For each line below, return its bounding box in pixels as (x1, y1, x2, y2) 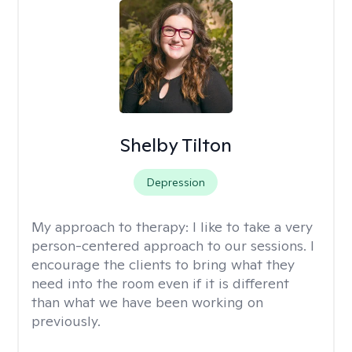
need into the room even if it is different (31, 274, 289, 292)
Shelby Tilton (119, 133, 232, 157)
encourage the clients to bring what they (31, 255, 295, 273)
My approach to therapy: (31, 218, 192, 236)
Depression (146, 175, 206, 189)
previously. (31, 312, 101, 330)
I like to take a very (192, 218, 313, 236)
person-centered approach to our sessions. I (31, 236, 314, 255)
